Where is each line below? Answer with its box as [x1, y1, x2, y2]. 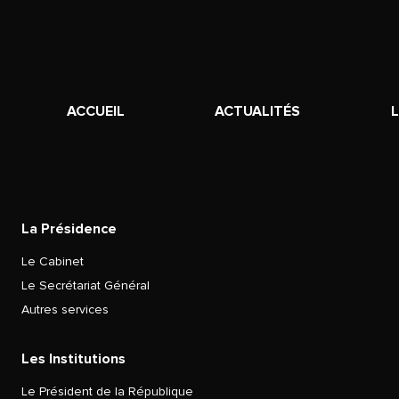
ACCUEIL [66, 102, 125, 120]
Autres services [21, 301, 109, 317]
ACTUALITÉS [215, 102, 301, 120]
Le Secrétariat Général [21, 277, 150, 293]
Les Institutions [21, 349, 126, 368]
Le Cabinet [21, 253, 84, 269]
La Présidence [21, 219, 117, 238]
